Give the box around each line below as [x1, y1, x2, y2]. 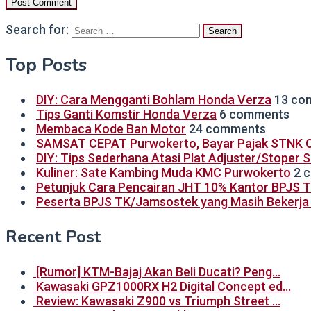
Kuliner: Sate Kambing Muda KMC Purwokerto [36, 165, 291, 180]
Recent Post [6, 225, 101, 248]
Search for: [6, 22, 69, 37]
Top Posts [6, 53, 87, 78]
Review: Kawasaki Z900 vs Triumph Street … [36, 293, 280, 308]
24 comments [189, 121, 266, 136]
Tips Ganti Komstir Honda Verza [36, 106, 217, 121]
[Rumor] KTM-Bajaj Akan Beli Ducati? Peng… [36, 264, 280, 279]
